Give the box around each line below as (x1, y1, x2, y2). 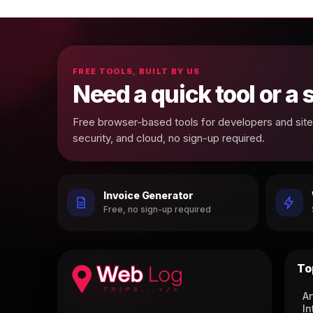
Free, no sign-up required (103, 204, 211, 215)
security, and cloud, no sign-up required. (73, 131, 265, 145)
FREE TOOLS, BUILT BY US (73, 66, 201, 76)
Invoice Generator (103, 189, 194, 202)
